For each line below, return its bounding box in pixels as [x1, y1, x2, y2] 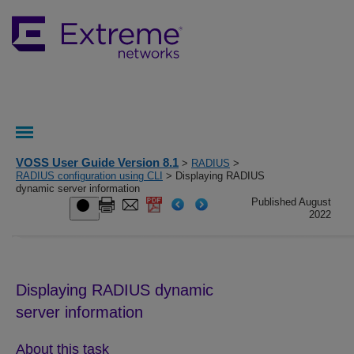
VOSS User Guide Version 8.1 [16, 156, 179, 169]
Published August [251, 196, 332, 208]
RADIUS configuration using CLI [16, 170, 163, 182]
